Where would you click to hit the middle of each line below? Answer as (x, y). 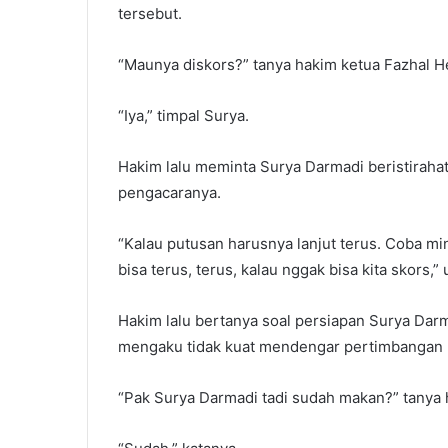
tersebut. (150, 13)
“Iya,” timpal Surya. (183, 115)
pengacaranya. (169, 192)
